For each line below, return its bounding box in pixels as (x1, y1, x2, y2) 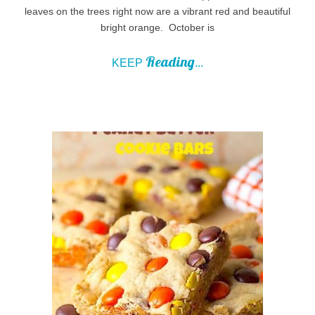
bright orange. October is (101, 21, 214, 33)
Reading (146, 52, 195, 70)
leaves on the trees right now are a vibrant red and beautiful (25, 5, 290, 17)
